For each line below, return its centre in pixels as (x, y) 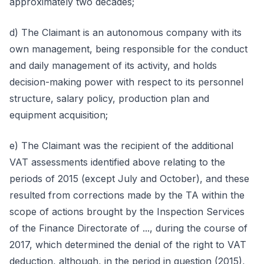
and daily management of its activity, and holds (113, 65)
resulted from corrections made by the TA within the (127, 195)
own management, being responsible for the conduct (128, 49)
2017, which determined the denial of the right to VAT (128, 245)
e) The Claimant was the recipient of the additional (121, 146)
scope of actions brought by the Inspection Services (127, 212)
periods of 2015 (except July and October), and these (129, 179)
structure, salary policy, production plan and (109, 98)
